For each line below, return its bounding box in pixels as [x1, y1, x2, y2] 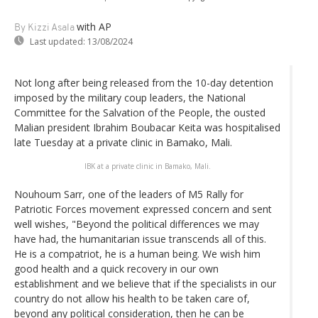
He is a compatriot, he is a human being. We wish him [14, 246, 261, 261]
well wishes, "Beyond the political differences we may [14, 216, 259, 231]
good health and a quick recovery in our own [14, 261, 219, 275]
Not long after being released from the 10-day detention [14, 75, 273, 89]
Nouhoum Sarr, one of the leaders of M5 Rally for [14, 187, 243, 201]
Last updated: [30, 35, 85, 48]
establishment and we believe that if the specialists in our [14, 276, 276, 290]
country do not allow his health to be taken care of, [14, 291, 250, 305]
